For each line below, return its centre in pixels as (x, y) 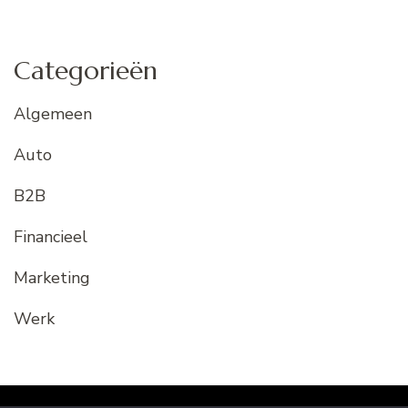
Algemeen (53, 113)
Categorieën (86, 71)
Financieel (51, 236)
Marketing (52, 277)
